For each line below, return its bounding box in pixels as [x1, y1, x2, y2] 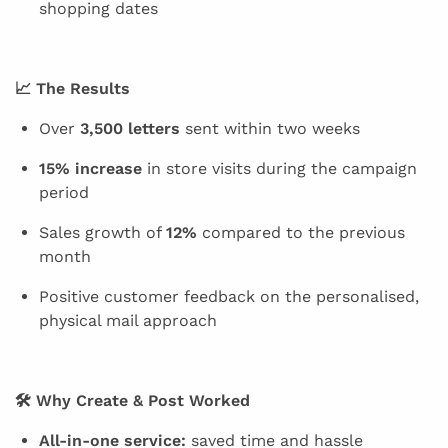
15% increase [39, 158, 142, 178]
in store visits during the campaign [142, 158, 417, 178]
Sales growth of [39, 222, 166, 242]
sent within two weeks [180, 118, 365, 138]
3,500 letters [80, 118, 180, 138]
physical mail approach [39, 310, 222, 330]
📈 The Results [15, 78, 135, 98]
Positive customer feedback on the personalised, [39, 286, 419, 306]
